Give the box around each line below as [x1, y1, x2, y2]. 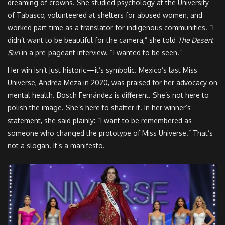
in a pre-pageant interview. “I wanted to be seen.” [20, 48, 182, 57]
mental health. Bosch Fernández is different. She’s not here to [8, 91, 209, 100]
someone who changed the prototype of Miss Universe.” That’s [8, 129, 213, 138]
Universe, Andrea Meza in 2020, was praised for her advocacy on [8, 78, 217, 87]
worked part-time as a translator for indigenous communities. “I [8, 23, 214, 32]
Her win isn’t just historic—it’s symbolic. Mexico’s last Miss [8, 66, 197, 75]
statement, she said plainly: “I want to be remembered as [8, 116, 192, 125]
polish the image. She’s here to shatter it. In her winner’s [8, 103, 191, 113]
